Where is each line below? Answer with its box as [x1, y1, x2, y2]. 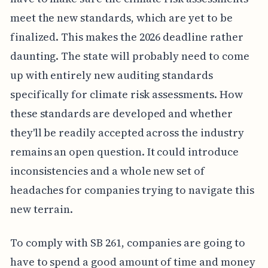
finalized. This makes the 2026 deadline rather [10, 29, 243, 44]
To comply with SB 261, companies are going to [10, 234, 245, 250]
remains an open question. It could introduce [10, 144, 239, 159]
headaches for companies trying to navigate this [10, 182, 254, 197]
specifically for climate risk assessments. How [10, 86, 243, 102]
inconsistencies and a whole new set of [10, 163, 205, 178]
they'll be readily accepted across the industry [10, 124, 244, 140]
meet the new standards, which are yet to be [10, 10, 233, 25]
